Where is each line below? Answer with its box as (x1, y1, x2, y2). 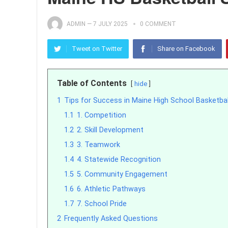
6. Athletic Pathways (77, 185, 146, 193)
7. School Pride (77, 199, 127, 208)
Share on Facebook (157, 45, 215, 52)
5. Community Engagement (77, 170, 167, 179)
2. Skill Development (77, 126, 144, 134)
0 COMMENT (140, 20, 176, 27)
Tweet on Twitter (72, 45, 122, 52)
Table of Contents (57, 78, 127, 88)
